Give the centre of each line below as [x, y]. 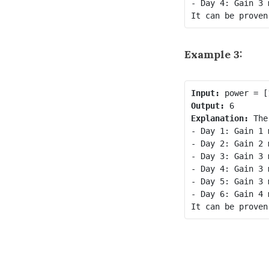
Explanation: [219, 118]
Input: [205, 93]
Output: [207, 105]
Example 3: [213, 54]
